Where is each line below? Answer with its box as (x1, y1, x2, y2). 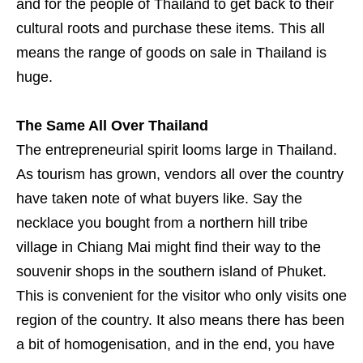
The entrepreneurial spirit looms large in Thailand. (16, 142, 337, 159)
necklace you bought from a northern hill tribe (16, 215, 308, 232)
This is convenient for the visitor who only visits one (16, 288, 347, 305)
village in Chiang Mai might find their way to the (16, 239, 321, 256)
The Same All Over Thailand (16, 117, 208, 135)
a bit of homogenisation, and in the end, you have (16, 336, 335, 353)
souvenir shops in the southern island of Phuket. (16, 263, 327, 280)
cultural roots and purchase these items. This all (16, 20, 325, 37)
